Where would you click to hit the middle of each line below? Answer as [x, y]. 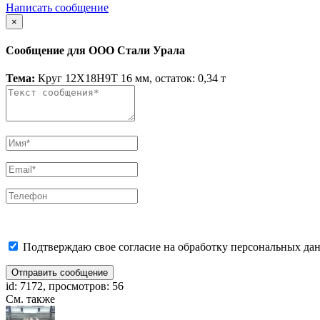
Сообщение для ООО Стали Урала [95, 51]
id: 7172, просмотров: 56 [65, 286]
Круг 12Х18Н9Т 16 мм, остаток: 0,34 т [130, 79]
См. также [30, 299]
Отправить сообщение [60, 273]
